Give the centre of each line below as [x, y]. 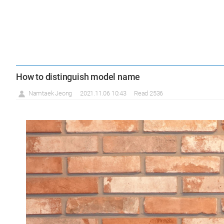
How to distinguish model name [78, 77]
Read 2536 [149, 93]
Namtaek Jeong [50, 93]
